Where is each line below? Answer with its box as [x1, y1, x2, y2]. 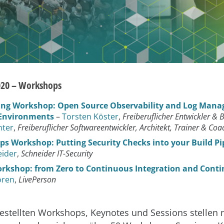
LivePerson [18, 174, 56, 185]
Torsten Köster [62, 111, 118, 122]
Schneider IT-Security [21, 148, 92, 159]
